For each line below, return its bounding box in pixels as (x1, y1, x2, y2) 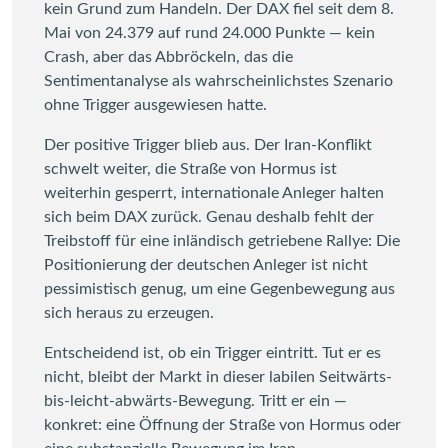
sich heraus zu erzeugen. (44, 304, 214, 321)
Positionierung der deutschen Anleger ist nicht (44, 256, 368, 273)
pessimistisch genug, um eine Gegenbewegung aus (44, 280, 395, 297)
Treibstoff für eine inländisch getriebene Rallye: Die (44, 232, 400, 249)
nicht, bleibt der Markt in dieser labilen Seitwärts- (44, 368, 392, 385)
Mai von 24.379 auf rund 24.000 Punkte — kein (44, 24, 375, 41)
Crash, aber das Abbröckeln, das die (44, 48, 293, 65)
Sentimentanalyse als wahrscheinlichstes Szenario (44, 72, 393, 89)
